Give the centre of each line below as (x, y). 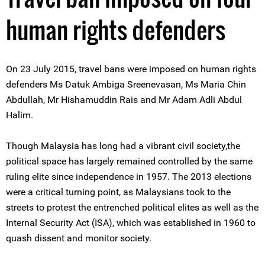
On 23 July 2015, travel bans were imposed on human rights (131, 69)
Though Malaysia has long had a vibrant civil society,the (123, 146)
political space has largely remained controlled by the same (129, 161)
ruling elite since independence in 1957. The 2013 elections (129, 177)
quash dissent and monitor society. (79, 238)
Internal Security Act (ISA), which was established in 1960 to (131, 223)
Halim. (20, 115)
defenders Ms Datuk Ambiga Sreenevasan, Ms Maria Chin (126, 84)
